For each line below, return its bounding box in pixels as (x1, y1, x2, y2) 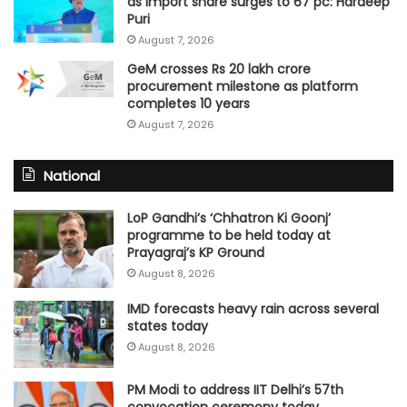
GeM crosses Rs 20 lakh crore (127, 60, 311, 79)
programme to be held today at (127, 226, 331, 245)
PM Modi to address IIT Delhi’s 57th (127, 381, 343, 399)
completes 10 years (127, 94, 250, 114)
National (44, 166, 100, 186)
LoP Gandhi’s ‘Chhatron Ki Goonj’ (127, 209, 331, 228)
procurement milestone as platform (127, 77, 358, 96)
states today (127, 317, 208, 336)
